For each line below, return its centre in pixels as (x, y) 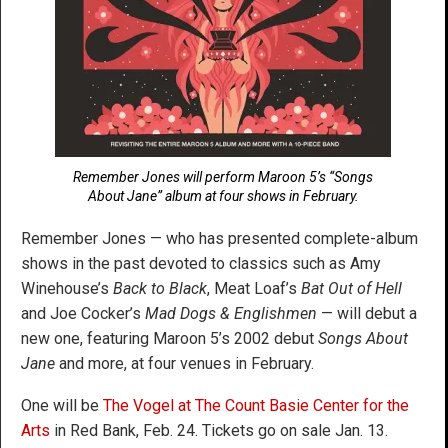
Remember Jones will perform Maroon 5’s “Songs (223, 176)
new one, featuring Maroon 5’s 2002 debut (169, 338)
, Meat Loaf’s (254, 288)
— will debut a (367, 313)
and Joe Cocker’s (83, 313)
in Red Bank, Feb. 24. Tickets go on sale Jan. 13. (219, 430)
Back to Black (160, 288)
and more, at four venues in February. (184, 363)
